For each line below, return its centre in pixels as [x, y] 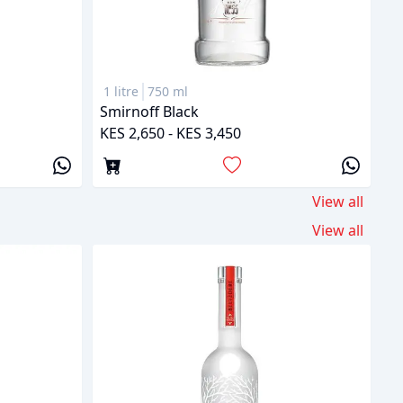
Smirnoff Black [149, 111]
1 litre [121, 91]
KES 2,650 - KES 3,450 [170, 133]
